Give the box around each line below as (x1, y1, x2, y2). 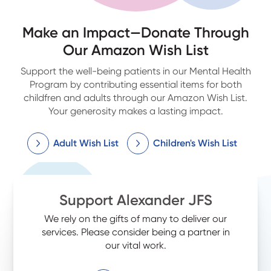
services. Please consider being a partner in (41, 226, 230, 238)
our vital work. (105, 239, 166, 251)
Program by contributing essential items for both (29, 78, 242, 90)
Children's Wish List (152, 137, 237, 149)
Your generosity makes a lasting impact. (48, 105, 223, 117)
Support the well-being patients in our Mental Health (20, 65, 251, 77)
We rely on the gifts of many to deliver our (44, 212, 227, 224)
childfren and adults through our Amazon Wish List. (24, 91, 247, 103)
